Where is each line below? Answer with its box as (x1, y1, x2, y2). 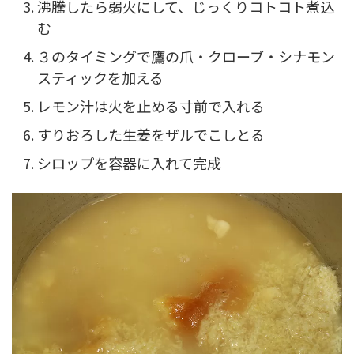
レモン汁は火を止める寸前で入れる (37, 95, 265, 116)
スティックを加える (37, 66, 164, 88)
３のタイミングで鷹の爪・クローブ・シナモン (37, 45, 335, 66)
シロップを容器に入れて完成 (37, 152, 221, 173)
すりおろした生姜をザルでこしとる (37, 123, 265, 145)
